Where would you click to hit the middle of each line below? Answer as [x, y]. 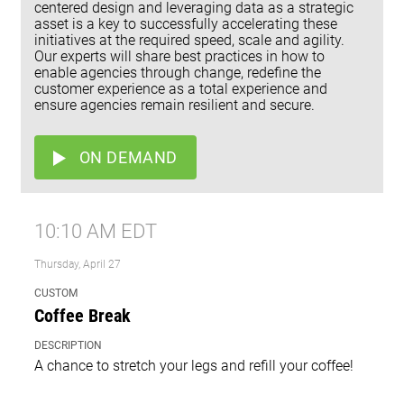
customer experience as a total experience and [181, 89]
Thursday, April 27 [78, 265]
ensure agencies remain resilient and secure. [174, 106]
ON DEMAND [127, 158]
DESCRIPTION [68, 346]
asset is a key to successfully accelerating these [186, 24]
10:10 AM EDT [96, 232]
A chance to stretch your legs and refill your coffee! [194, 366]
